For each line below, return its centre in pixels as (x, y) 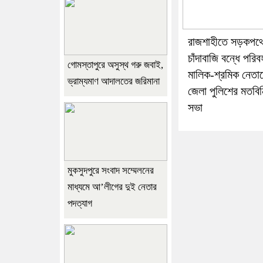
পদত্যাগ (80, 203)
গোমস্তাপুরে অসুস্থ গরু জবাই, (115, 65)
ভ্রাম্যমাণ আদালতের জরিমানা (114, 81)
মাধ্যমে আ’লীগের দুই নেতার (112, 187)
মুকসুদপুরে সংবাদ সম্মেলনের (111, 170)
